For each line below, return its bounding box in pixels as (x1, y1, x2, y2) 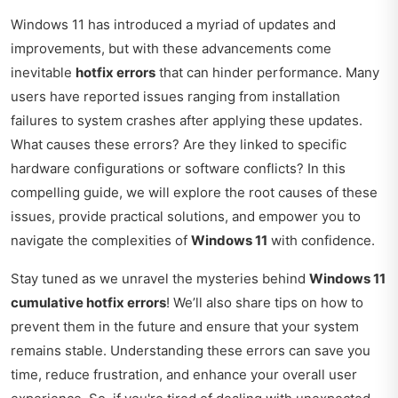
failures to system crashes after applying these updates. (11, 112, 362, 129)
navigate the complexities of (11, 232, 191, 249)
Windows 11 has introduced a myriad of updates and (11, 16, 336, 33)
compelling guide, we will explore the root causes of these (11, 184, 378, 201)
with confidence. (267, 232, 375, 249)
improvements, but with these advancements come (11, 40, 331, 57)
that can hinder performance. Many (155, 64, 379, 81)
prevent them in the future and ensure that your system (11, 318, 359, 335)
